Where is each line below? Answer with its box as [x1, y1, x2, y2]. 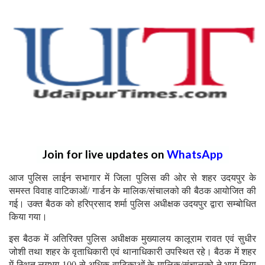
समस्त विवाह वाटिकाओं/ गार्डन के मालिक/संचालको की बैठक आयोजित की [9, 185, 256, 196]
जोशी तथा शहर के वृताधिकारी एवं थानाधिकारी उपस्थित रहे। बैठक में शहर [9, 246, 256, 257]
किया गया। [9, 211, 47, 222]
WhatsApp [166, 147, 223, 161]
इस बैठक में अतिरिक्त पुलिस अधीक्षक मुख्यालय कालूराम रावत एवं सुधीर [9, 233, 256, 244]
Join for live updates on [42, 147, 167, 161]
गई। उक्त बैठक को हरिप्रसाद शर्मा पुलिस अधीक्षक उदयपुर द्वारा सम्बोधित [9, 198, 256, 209]
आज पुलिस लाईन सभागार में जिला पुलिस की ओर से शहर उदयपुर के [9, 172, 256, 183]
